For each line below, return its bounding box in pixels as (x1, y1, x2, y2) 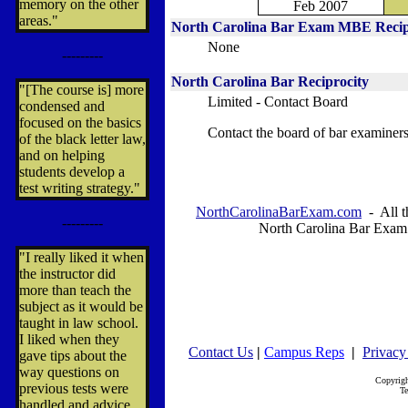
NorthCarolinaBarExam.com (196, 204, 362, 219)
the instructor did (19, 266, 116, 281)
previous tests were (19, 381, 128, 396)
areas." (19, 13, 58, 28)
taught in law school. (19, 315, 138, 331)
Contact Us (189, 344, 253, 360)
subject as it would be (19, 299, 143, 314)
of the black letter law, (19, 131, 146, 147)
